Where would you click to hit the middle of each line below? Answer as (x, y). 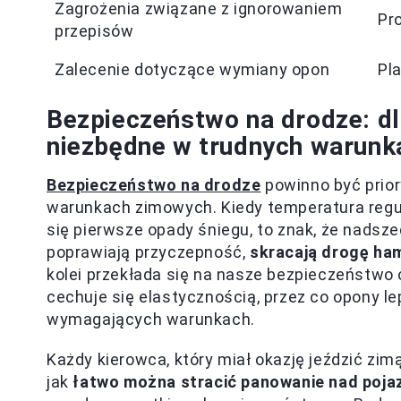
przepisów (94, 31)
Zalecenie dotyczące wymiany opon (192, 69)
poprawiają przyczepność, (149, 252)
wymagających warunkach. (151, 319)
